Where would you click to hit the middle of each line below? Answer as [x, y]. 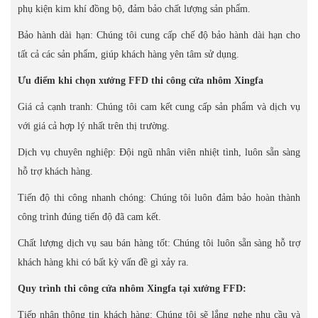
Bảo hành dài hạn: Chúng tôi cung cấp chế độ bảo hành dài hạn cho [159, 35]
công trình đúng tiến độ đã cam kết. [89, 217]
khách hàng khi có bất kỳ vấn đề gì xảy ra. [103, 262]
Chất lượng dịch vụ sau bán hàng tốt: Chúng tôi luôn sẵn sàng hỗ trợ [159, 243]
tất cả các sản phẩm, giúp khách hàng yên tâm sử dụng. [128, 54]
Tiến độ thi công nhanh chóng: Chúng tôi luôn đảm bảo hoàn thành [159, 198]
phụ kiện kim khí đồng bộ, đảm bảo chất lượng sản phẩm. [134, 9]
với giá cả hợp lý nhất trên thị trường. [94, 126]
